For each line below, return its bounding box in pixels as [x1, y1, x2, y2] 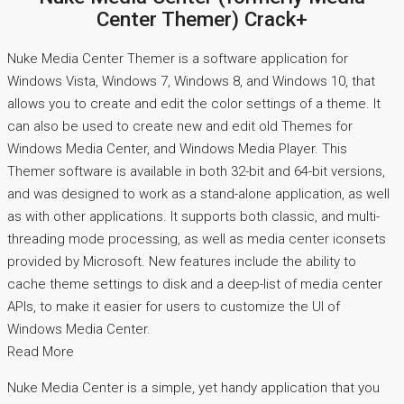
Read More [7, 343, 74, 360]
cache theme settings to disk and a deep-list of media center [7, 275, 382, 292]
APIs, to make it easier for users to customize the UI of [7, 298, 340, 315]
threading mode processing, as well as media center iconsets [7, 230, 386, 247]
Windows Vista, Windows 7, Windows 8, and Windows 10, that [7, 72, 375, 89]
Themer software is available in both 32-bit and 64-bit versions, [7, 162, 385, 179]
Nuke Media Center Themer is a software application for [7, 50, 348, 67]
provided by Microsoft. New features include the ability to [7, 252, 356, 270]
